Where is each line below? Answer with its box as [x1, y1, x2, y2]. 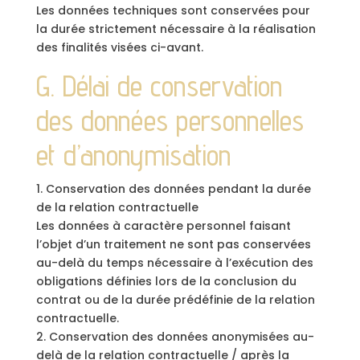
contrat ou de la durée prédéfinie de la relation [35, 292, 315, 308]
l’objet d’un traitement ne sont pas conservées [35, 236, 311, 252]
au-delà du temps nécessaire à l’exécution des [35, 255, 313, 271]
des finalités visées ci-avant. [35, 39, 203, 55]
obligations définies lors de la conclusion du [35, 273, 297, 289]
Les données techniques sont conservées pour [35, 2, 310, 18]
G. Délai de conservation [35, 68, 282, 103]
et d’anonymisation [35, 137, 231, 172]
